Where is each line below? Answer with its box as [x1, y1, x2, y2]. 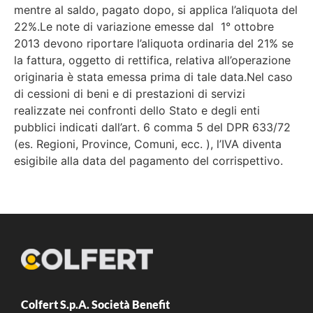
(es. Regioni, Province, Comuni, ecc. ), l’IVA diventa [14, 137, 282, 151]
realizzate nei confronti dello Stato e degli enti [14, 103, 260, 117]
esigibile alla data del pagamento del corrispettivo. [14, 154, 283, 168]
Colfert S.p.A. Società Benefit [21, 298, 170, 312]
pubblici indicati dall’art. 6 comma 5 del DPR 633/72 [14, 120, 291, 134]
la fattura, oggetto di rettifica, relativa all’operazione [14, 53, 291, 67]
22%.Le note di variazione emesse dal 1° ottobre [14, 20, 274, 34]
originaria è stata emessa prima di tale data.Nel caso [14, 70, 293, 84]
